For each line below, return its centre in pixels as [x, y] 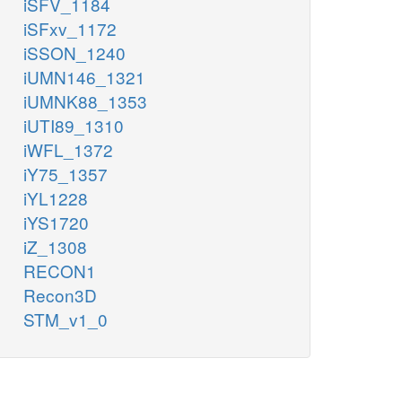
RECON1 [60, 271]
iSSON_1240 [74, 53]
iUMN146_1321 [84, 77]
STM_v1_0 [66, 319]
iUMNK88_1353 [85, 101]
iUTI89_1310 [74, 126]
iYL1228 [56, 198]
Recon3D [60, 295]
